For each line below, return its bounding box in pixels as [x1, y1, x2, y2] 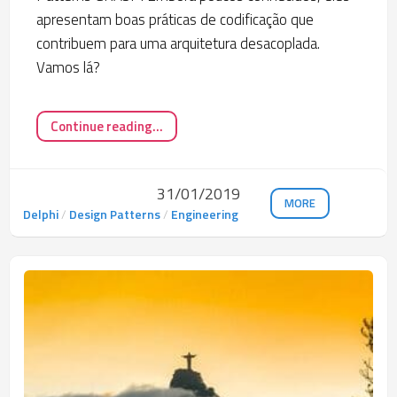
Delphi [23, 205, 58, 224]
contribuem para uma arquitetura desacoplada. [36, 32, 320, 56]
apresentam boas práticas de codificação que [36, 8, 314, 32]
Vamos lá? [36, 56, 100, 80]
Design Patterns [69, 205, 160, 224]
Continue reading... [51, 116, 163, 137]
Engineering [171, 205, 238, 224]
